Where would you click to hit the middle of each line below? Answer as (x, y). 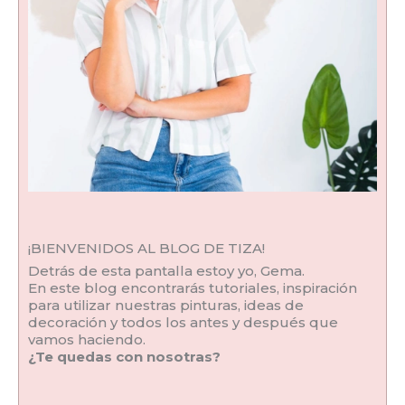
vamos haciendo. (87, 339)
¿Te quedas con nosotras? (124, 356)
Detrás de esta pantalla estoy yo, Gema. (166, 270)
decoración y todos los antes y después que (183, 322)
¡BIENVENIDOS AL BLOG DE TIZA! (146, 248)
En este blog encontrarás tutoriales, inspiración (193, 287)
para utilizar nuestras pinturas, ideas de (166, 305)
